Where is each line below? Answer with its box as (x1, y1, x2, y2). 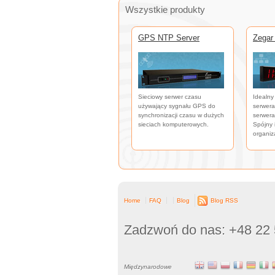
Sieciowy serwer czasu (138, 93, 201, 100)
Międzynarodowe (124, 263, 172, 271)
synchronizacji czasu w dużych (138, 111, 224, 118)
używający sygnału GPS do (138, 102, 215, 109)
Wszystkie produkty (125, 4, 205, 15)
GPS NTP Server (138, 33, 199, 43)
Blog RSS (211, 197, 238, 204)
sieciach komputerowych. (138, 120, 209, 128)
